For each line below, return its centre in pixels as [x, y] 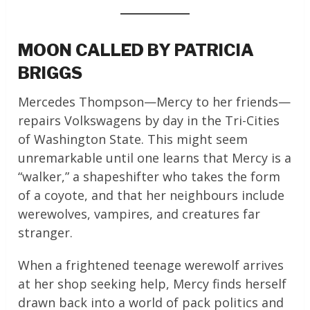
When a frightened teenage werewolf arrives [151, 265]
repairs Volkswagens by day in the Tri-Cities [149, 121]
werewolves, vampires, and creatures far [139, 214]
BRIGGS [51, 73]
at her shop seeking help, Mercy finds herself [153, 284]
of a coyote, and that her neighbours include [152, 195]
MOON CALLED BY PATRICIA [136, 51]
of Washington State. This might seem [133, 139]
